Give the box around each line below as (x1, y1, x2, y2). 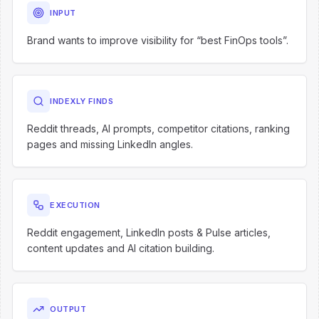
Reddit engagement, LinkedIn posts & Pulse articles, (27, 226, 271, 239)
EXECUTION (50, 200, 100, 210)
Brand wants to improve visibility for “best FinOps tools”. (27, 34, 288, 46)
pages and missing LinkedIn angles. (27, 138, 193, 150)
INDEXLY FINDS (50, 96, 114, 106)
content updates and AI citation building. (27, 242, 214, 254)
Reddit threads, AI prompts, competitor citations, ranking (27, 122, 290, 135)
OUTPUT (50, 304, 87, 314)
